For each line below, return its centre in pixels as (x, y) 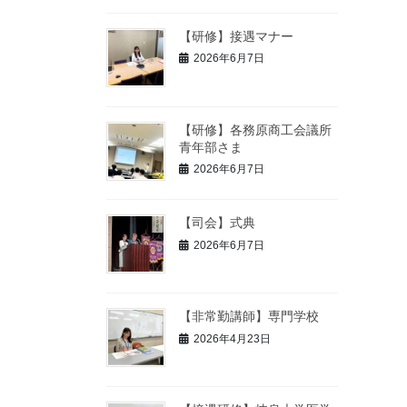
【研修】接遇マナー (236, 36)
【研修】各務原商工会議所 (255, 129)
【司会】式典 (217, 223)
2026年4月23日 (232, 338)
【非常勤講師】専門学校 (249, 317)
